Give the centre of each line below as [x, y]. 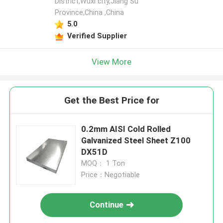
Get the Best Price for [111, 101]
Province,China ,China [89, 13]
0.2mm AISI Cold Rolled [126, 129]
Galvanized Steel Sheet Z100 [136, 141]
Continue [107, 205]
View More [111, 61]
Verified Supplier [97, 36]
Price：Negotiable [111, 175]
